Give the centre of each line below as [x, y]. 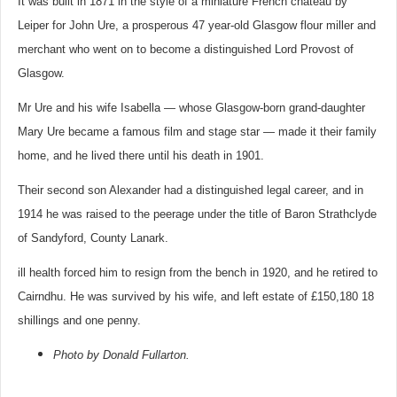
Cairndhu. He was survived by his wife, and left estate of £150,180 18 [196, 296]
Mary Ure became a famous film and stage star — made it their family [197, 132]
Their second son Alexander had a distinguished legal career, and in [191, 190]
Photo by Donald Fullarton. [121, 355]
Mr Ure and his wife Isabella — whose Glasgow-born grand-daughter [191, 108]
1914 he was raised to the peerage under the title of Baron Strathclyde [197, 214]
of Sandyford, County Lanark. [95, 238]
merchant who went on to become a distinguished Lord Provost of [186, 49]
